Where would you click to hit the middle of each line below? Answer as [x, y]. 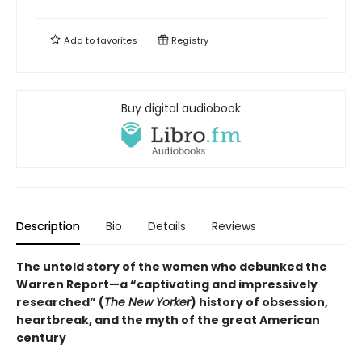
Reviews [234, 227]
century [41, 338]
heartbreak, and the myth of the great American [168, 320]
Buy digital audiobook [181, 109]
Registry [189, 41]
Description [48, 227]
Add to [79, 41]
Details [167, 227]
